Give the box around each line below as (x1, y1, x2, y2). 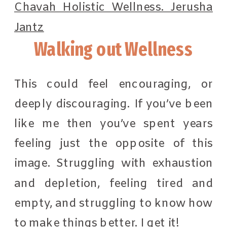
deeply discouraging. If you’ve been (14, 96, 213, 111)
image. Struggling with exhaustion (14, 156, 213, 171)
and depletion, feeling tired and (14, 176, 213, 191)
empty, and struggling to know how (14, 196, 213, 211)
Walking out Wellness (34, 37, 193, 60)
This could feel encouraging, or (14, 77, 213, 92)
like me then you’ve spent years (14, 116, 213, 131)
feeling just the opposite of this (14, 136, 213, 152)
